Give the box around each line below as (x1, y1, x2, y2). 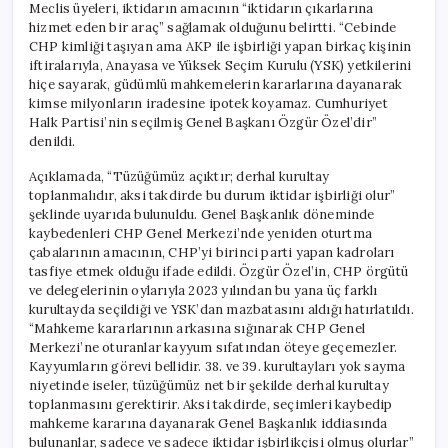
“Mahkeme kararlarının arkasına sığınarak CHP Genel (29, 319, 365, 337)
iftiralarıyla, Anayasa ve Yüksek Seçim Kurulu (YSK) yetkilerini (29, 56, 412, 74)
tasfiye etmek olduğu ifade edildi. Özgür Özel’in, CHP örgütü (29, 262, 408, 280)
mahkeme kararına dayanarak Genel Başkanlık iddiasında (29, 414, 388, 432)
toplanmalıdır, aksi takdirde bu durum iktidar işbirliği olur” (29, 186, 396, 204)
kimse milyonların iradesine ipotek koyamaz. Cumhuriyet (29, 94, 388, 112)
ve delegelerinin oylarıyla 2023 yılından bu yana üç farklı (29, 281, 378, 299)
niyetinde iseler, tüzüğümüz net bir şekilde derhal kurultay (29, 376, 389, 394)
